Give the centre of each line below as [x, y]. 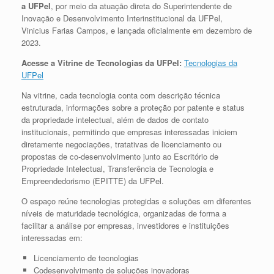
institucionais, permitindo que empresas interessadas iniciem [129, 131]
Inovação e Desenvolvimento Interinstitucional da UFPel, [122, 18]
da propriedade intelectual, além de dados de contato [115, 119]
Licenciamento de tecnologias [86, 257]
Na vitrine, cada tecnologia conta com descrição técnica [121, 95]
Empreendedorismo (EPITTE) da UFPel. [93, 180]
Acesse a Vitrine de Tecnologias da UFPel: [103, 62]
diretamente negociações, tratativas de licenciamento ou [121, 144]
